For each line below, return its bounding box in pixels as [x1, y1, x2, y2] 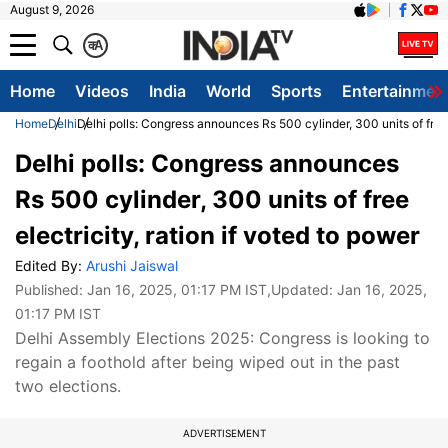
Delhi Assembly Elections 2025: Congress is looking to [15, 328, 430, 348]
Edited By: [15, 257, 86, 274]
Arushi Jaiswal [86, 257, 178, 274]
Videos [75, 81, 129, 101]
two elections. [15, 376, 121, 396]
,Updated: [267, 281, 337, 298]
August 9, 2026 [10, 2, 94, 17]
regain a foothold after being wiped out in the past [15, 352, 400, 372]
